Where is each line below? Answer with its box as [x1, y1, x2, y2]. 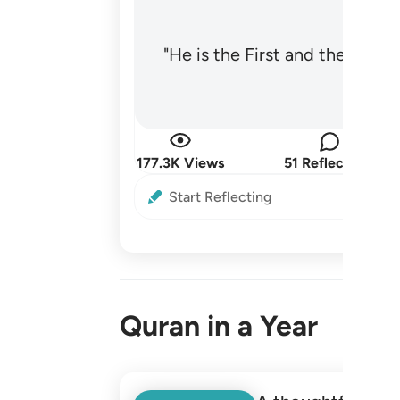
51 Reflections [284, 154, 376, 171]
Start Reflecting [169, 188, 272, 205]
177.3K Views [137, 154, 225, 171]
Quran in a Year [120, 309, 319, 343]
